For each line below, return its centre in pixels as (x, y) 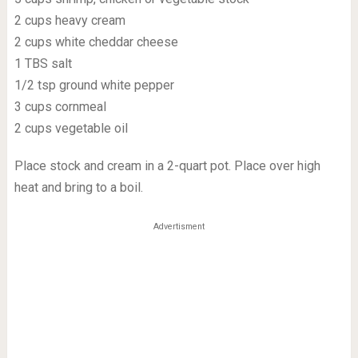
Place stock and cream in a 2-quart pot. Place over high (167, 166)
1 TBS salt (43, 64)
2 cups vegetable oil (71, 128)
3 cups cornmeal (60, 107)
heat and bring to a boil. (78, 187)
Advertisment (179, 227)
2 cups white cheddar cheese (96, 42)
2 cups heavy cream (70, 20)
